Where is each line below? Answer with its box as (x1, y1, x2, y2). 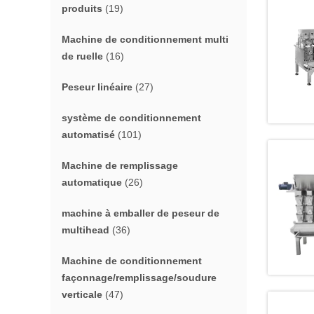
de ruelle (62, 50, 103, 62)
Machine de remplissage (62, 160, 178, 171)
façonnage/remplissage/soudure (62, 272, 217, 283)
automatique (62, 177, 122, 188)
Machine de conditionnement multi (62, 34, 228, 45)
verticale (62, 289, 102, 300)
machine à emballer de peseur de (62, 207, 219, 219)
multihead (62, 224, 109, 235)
